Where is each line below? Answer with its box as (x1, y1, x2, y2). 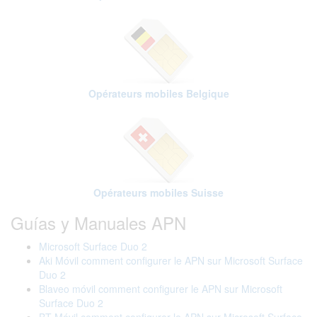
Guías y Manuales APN (11, 210, 186, 235)
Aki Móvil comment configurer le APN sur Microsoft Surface (39, 253, 303, 267)
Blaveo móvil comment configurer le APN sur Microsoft (39, 282, 282, 296)
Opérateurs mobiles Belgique (88, 86, 229, 100)
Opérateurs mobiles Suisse (93, 185, 224, 200)
